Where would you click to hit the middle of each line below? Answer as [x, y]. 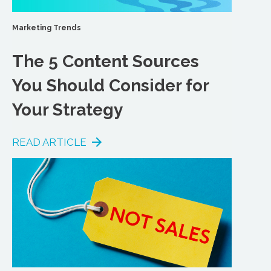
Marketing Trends [47, 28]
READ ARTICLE [50, 142]
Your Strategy [68, 109]
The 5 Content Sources [106, 61]
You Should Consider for [111, 85]
